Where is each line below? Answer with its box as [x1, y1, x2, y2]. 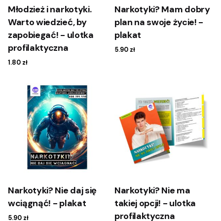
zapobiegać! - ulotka [8, 29, 94, 41]
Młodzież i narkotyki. [8, 3, 92, 16]
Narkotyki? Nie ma [114, 184, 190, 197]
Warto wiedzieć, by [8, 16, 87, 29]
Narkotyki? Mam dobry [114, 3, 210, 16]
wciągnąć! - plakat [8, 197, 86, 210]
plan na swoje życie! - [114, 16, 203, 29]
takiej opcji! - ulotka [114, 197, 196, 210]
